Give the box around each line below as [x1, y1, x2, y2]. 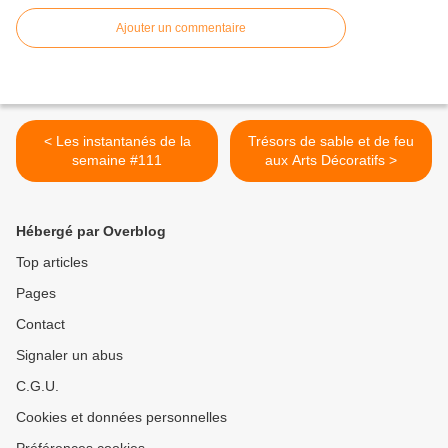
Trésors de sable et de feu [248, 133, 414, 150]
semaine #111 [72, 152, 162, 169]
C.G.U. [16, 378, 59, 395]
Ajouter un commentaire [116, 21, 246, 36]
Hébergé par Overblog [16, 223, 166, 240]
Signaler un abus [16, 347, 123, 364]
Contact [16, 316, 65, 333]
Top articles [16, 254, 88, 271]
